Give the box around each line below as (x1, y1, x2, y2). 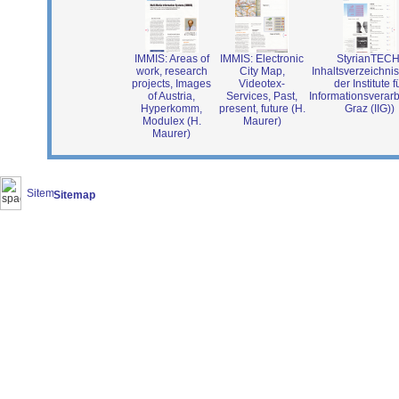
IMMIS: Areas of (134, 53, 209, 65)
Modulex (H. (142, 115, 201, 127)
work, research (135, 65, 208, 77)
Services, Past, (226, 90, 297, 102)
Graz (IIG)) (345, 102, 395, 115)
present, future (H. (218, 102, 305, 115)
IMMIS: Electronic (220, 53, 304, 65)
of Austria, (148, 90, 195, 102)
